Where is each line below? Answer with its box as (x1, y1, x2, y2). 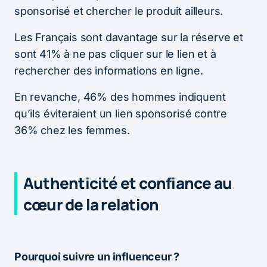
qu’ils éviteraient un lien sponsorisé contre (14, 107, 228, 120)
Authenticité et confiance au (23, 172, 232, 194)
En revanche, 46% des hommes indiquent (14, 90, 226, 103)
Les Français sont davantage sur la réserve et (14, 30, 243, 44)
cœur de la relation (23, 193, 159, 215)
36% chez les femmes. (14, 123, 130, 136)
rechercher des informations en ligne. (14, 64, 203, 77)
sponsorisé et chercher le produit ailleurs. (14, 4, 223, 17)
